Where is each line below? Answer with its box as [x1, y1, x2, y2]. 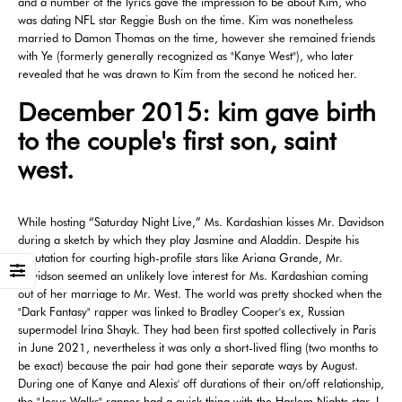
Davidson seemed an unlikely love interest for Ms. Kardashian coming [18, 267, 368, 283]
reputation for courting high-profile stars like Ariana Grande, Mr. [18, 249, 343, 265]
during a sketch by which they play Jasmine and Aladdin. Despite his [18, 232, 359, 247]
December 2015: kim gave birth [18, 96, 376, 127]
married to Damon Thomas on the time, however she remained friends [18, 31, 375, 46]
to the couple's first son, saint [18, 125, 336, 156]
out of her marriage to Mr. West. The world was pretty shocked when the [18, 285, 382, 301]
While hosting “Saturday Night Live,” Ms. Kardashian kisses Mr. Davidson [18, 214, 384, 229]
